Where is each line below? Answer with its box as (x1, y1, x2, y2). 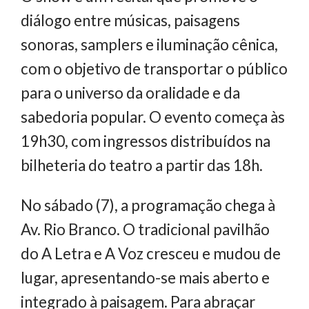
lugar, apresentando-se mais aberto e (21, 268, 270, 287)
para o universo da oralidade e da (21, 83, 240, 103)
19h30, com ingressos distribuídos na (21, 132, 270, 151)
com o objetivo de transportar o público (21, 59, 288, 79)
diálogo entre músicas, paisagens (21, 11, 240, 30)
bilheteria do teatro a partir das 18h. (21, 156, 266, 175)
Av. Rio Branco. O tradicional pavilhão (21, 219, 270, 239)
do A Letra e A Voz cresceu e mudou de (21, 243, 281, 263)
